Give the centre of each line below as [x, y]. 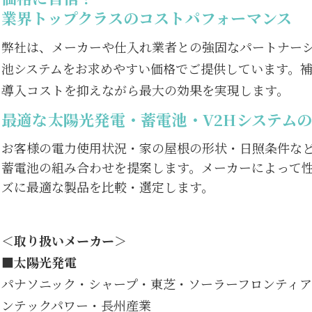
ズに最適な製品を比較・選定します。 [108, 187]
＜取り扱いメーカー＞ [64, 241]
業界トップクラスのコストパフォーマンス [147, 18]
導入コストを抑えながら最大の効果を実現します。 [145, 90]
